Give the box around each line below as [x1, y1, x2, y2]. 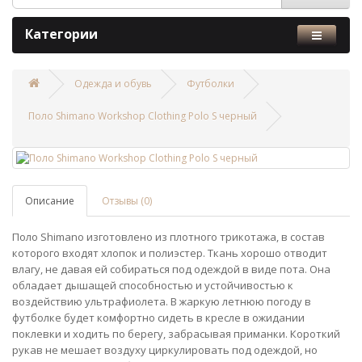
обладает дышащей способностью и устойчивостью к [12, 278, 293, 293]
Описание [25, 194, 74, 208]
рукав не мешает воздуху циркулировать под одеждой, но [12, 343, 318, 358]
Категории [25, 25, 98, 44]
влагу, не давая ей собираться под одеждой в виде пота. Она [12, 262, 330, 277]
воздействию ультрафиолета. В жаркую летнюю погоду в [12, 294, 311, 309]
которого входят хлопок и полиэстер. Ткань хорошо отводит [12, 246, 327, 261]
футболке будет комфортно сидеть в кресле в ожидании [12, 310, 305, 326]
